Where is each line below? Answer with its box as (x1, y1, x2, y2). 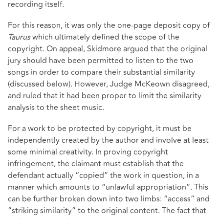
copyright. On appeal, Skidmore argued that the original (8, 43, 207, 55)
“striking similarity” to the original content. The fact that (8, 205, 206, 217)
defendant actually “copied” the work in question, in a (8, 170, 199, 182)
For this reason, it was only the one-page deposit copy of (8, 20, 210, 32)
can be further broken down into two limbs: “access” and (8, 193, 210, 205)
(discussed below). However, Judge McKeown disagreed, (8, 78, 210, 90)
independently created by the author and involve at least (8, 134, 209, 147)
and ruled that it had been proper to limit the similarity (8, 90, 201, 102)
